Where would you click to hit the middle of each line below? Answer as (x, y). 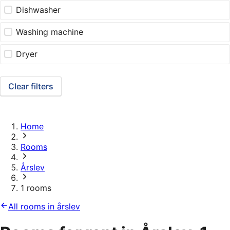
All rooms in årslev (44, 207)
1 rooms (36, 188)
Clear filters (31, 87)
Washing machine (50, 32)
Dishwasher (39, 10)
